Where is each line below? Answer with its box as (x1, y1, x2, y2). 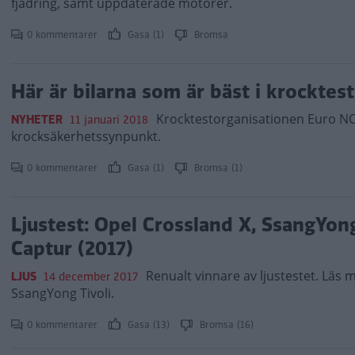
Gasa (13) (124, 318, 173, 332)
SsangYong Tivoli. (11, 284, 114, 302)
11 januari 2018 (70, 112, 148, 128)
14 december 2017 (44, 269, 138, 284)
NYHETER (11, 112, 63, 128)
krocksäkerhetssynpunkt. (11, 128, 161, 145)
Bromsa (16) (197, 318, 254, 332)
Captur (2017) (11, 235, 133, 262)
